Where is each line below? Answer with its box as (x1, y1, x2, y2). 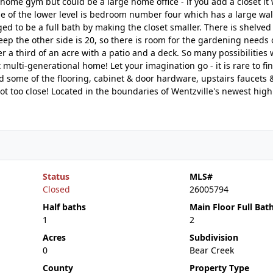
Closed (42, 183, 70, 195)
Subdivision (189, 232, 238, 243)
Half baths (42, 201, 86, 213)
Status (42, 171, 69, 182)
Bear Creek (189, 244, 234, 256)
